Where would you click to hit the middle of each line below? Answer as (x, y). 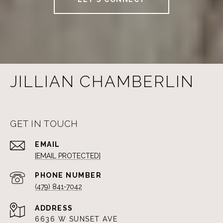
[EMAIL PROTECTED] (68, 156)
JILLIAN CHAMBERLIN (102, 82)
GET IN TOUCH (44, 124)
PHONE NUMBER (68, 175)
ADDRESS (54, 208)
